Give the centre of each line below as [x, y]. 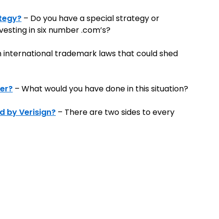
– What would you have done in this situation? [100, 89]
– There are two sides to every [115, 112]
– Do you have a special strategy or [91, 18]
